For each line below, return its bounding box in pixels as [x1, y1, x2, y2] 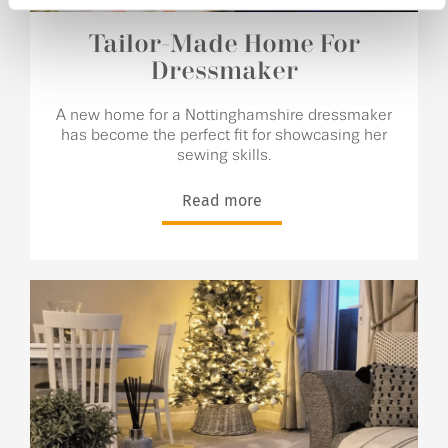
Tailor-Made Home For [88, 32, 360, 59]
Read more [181, 191, 262, 211]
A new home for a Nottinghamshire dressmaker [56, 107, 392, 125]
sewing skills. [177, 147, 271, 165]
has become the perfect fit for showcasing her [61, 127, 387, 145]
